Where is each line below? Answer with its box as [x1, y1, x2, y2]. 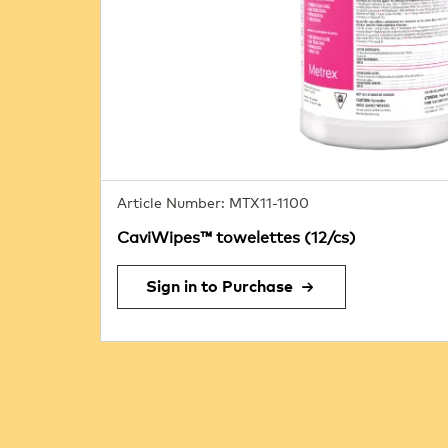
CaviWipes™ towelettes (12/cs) [117, 230, 356, 246]
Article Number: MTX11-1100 [117, 197, 309, 211]
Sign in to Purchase [146, 279, 293, 295]
